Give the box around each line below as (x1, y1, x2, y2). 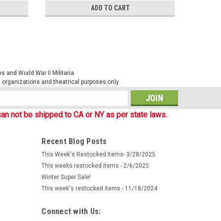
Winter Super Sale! (41, 173, 91, 181)
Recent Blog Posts (41, 136, 107, 146)
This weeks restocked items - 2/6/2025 (41, 162, 149, 169)
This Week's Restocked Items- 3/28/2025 (41, 150, 156, 158)
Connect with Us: (41, 206, 101, 216)
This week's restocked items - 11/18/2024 (41, 184, 158, 192)
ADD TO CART (90, 3, 130, 12)
